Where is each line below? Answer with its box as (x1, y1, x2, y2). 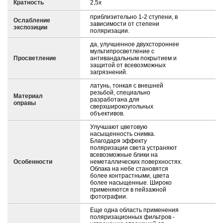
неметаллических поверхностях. (90, 158, 182, 165)
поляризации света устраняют (90, 144, 177, 151)
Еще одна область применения (90, 207, 179, 214)
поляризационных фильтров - (90, 214, 175, 221)
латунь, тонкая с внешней (90, 82, 163, 89)
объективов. (90, 110, 124, 117)
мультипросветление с (90, 48, 154, 55)
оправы (13, 100, 36, 107)
